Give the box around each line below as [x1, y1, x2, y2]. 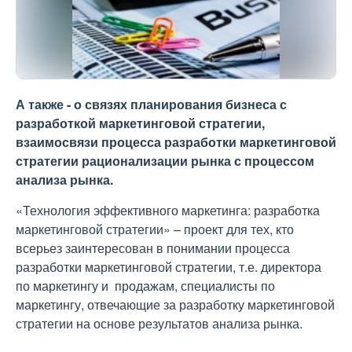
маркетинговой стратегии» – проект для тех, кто [16, 220, 294, 238]
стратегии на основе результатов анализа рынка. [16, 314, 309, 332]
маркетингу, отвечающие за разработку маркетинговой [16, 295, 335, 313]
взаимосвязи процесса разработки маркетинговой [16, 133, 336, 151]
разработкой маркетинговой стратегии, [16, 114, 265, 132]
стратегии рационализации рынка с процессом [16, 152, 314, 170]
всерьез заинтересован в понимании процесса [16, 239, 290, 257]
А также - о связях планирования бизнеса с [16, 95, 287, 113]
